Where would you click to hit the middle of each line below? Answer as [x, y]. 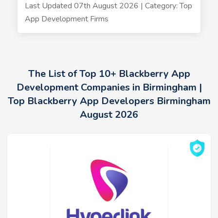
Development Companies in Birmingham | [109, 87]
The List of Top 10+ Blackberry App [109, 74]
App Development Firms [66, 19]
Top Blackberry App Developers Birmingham [109, 101]
